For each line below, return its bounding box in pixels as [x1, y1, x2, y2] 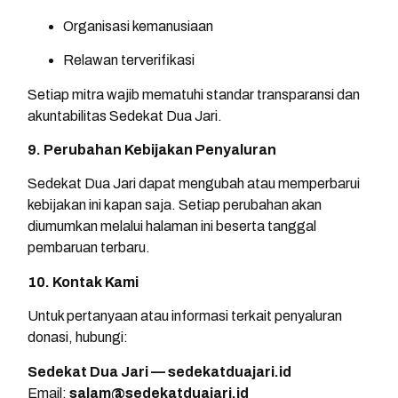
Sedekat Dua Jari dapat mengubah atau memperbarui [28, 176, 360, 192]
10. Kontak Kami [28, 274, 139, 290]
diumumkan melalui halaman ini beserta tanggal [28, 219, 316, 235]
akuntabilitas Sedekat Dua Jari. [28, 107, 222, 123]
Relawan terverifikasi [63, 52, 195, 68]
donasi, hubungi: [28, 330, 128, 346]
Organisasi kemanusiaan [63, 18, 213, 34]
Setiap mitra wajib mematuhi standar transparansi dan [28, 86, 360, 102]
